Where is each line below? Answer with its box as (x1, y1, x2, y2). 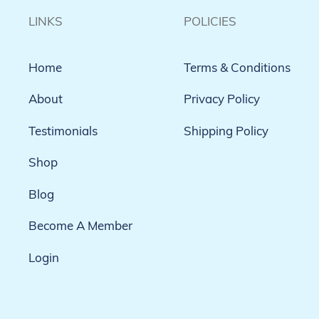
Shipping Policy (184, 122, 268, 138)
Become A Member (28, 218, 132, 234)
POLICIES (184, 13, 236, 28)
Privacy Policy (184, 91, 260, 107)
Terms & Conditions (184, 59, 291, 75)
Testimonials (28, 122, 98, 138)
